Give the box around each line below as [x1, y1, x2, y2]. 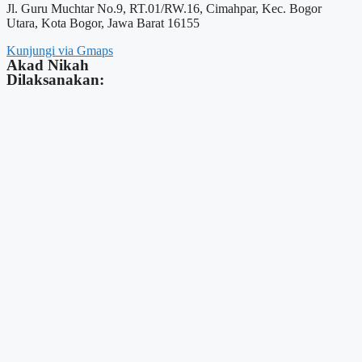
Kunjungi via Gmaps [6, 44, 113, 58]
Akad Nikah [6, 57, 89, 74]
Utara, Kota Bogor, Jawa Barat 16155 [6, 16, 200, 31]
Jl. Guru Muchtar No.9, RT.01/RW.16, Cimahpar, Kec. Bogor [6, 2, 322, 16]
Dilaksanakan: [6, 71, 104, 89]
